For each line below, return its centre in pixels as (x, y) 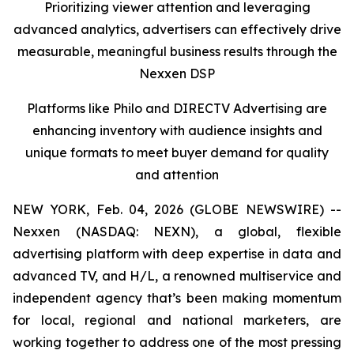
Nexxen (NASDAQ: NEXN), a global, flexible (177, 232)
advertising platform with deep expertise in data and (177, 254)
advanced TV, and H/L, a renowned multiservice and (177, 276)
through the (301, 51)
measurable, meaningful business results (140, 51)
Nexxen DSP (177, 73)
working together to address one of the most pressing (177, 342)
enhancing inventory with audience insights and (177, 130)
